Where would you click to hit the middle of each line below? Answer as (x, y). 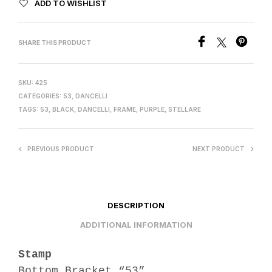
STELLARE (185, 110)
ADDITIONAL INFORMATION (136, 224)
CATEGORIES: (41, 96)
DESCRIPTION (136, 205)
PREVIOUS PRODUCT (61, 149)
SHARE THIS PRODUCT (55, 43)
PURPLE (152, 110)
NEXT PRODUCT (219, 149)
